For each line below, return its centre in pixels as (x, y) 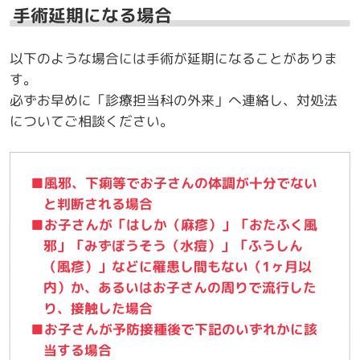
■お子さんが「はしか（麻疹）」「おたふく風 (174, 224)
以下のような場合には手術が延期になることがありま (173, 58)
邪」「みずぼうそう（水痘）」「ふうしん (174, 245)
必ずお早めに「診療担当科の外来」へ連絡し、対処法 (173, 100)
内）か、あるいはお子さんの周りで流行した (180, 287)
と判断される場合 (98, 203)
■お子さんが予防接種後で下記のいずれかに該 (174, 329)
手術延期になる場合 (93, 15)
